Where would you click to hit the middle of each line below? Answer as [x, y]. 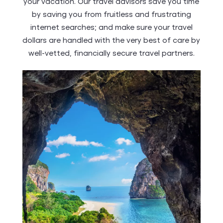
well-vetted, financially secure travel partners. [111, 54]
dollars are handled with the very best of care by [111, 41]
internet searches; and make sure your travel [111, 28]
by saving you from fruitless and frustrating [111, 15]
